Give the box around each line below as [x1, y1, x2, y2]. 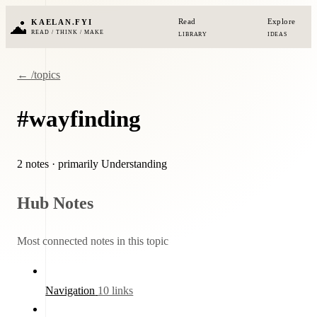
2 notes [17, 157, 52, 171]
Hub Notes [17, 192, 94, 212]
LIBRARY [178, 31, 208, 38]
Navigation [45, 284, 96, 298]
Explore [267, 16, 296, 25]
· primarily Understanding [52, 157, 168, 171]
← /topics [17, 68, 61, 82]
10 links [98, 284, 134, 298]
